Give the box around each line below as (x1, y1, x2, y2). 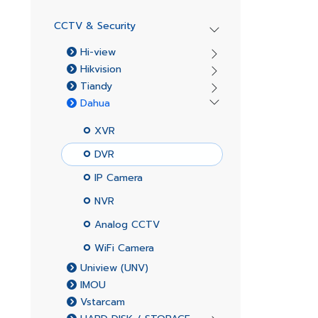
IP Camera (90, 170, 143, 185)
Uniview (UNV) (76, 261, 148, 275)
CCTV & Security (53, 18, 136, 33)
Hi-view (76, 45, 116, 60)
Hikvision (76, 62, 121, 77)
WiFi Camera (90, 240, 154, 256)
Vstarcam (76, 295, 125, 309)
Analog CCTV (90, 216, 160, 232)
